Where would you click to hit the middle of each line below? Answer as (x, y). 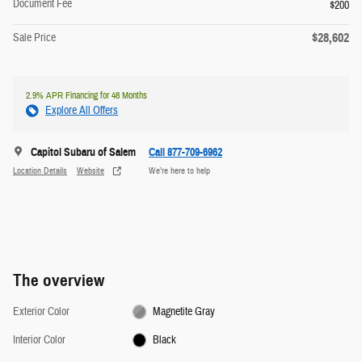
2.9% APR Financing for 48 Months (86, 95)
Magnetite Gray (184, 311)
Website (90, 171)
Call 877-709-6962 (185, 152)
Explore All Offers (82, 110)
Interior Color (39, 340)
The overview (59, 280)
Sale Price (34, 38)
